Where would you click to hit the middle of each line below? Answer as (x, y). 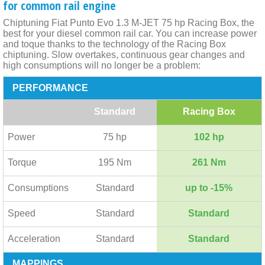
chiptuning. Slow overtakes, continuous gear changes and (124, 55)
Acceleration (34, 239)
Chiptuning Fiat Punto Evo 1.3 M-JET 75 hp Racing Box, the (129, 23)
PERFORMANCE (50, 88)
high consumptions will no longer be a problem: (102, 65)
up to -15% (209, 188)
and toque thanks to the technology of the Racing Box (114, 44)
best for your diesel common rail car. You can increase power (130, 33)
